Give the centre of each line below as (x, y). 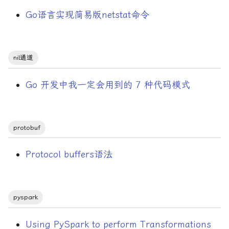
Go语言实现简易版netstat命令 (87, 15)
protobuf (27, 127)
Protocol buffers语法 (69, 155)
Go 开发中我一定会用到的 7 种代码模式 (108, 85)
